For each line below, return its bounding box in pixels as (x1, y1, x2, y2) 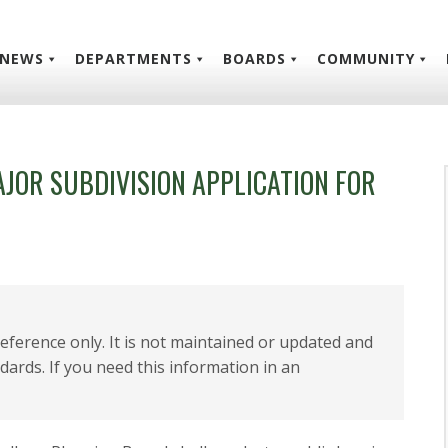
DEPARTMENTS (75, 49, 192, 68)
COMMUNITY (317, 49, 415, 68)
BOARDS (223, 49, 286, 68)
